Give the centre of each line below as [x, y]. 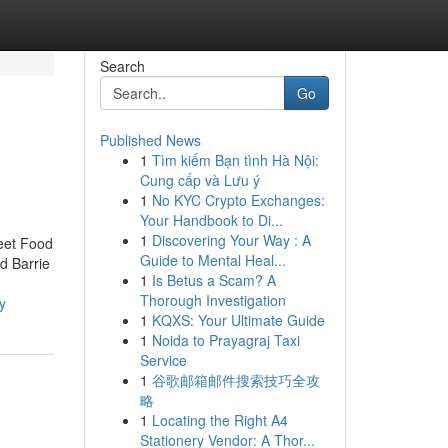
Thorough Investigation [212, 300]
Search [122, 66]
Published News [150, 140]
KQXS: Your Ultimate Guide [238, 320]
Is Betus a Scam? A [213, 280]
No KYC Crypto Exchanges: [238, 200]
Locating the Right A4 [219, 420]
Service [163, 360]
